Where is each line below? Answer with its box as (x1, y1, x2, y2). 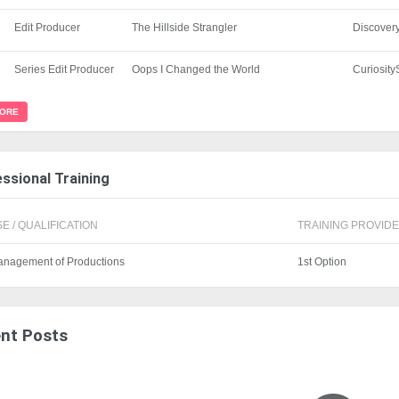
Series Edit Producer (14, 63, 115, 77)
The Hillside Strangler (132, 21, 238, 35)
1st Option (297, 255, 347, 268)
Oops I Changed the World (132, 63, 261, 77)
